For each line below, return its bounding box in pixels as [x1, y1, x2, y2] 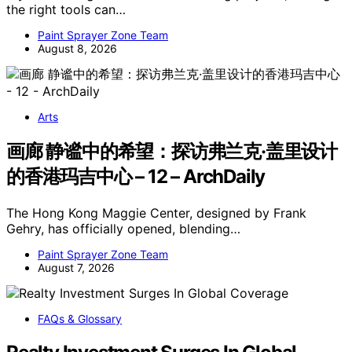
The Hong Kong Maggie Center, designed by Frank [6, 204, 306, 221]
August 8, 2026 [38, 41, 117, 55]
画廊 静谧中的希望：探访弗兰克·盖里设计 [6, 139, 337, 163]
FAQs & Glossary [38, 311, 122, 325]
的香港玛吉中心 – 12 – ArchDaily [6, 164, 266, 188]
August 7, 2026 [38, 260, 115, 274]
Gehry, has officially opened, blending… [6, 220, 240, 236]
